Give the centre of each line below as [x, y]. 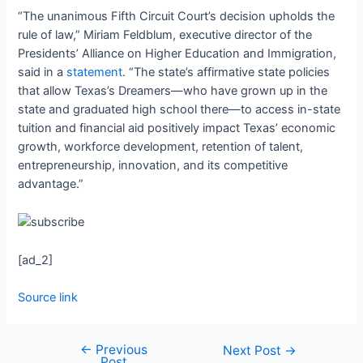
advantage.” [51, 184]
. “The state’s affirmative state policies [226, 73]
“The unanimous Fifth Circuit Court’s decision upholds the [177, 17]
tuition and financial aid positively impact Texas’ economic [177, 128]
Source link [48, 297]
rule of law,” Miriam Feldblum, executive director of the [165, 35]
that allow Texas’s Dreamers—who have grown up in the [173, 91]
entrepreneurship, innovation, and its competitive [153, 166]
